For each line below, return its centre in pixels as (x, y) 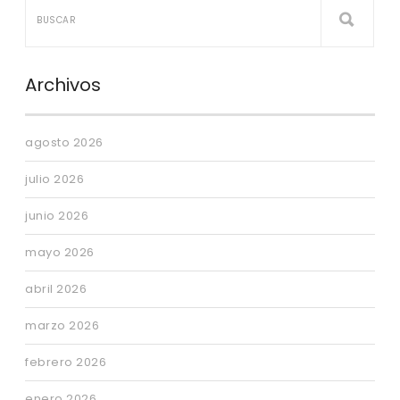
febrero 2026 (66, 362)
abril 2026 (56, 289)
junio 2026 (57, 216)
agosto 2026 (64, 142)
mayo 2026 (60, 252)
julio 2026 (54, 179)
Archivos (63, 85)
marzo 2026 (62, 325)
